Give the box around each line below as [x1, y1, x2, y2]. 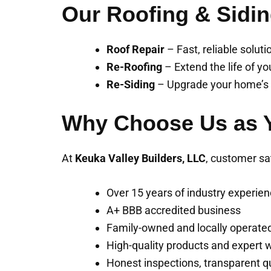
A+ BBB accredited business [106, 204, 241, 217]
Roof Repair [106, 42, 165, 56]
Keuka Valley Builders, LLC [75, 151, 206, 165]
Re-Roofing [106, 60, 162, 73]
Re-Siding [106, 77, 155, 91]
